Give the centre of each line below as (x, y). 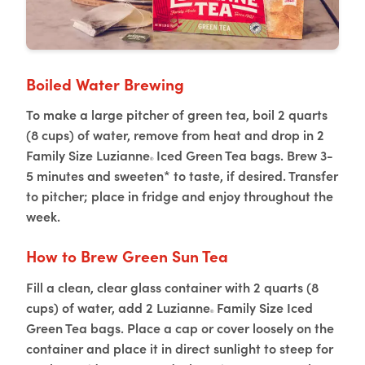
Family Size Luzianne (88, 155)
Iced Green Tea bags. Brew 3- (243, 155)
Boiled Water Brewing (105, 83)
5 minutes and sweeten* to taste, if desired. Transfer (182, 176)
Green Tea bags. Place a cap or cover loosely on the (180, 327)
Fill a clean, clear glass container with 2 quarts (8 (172, 286)
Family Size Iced (263, 307)
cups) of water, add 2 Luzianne (118, 307)
